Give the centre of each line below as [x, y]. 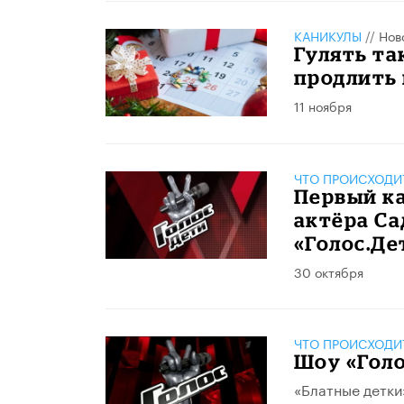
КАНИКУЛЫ [327, 36]
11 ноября [322, 106]
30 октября [328, 271]
